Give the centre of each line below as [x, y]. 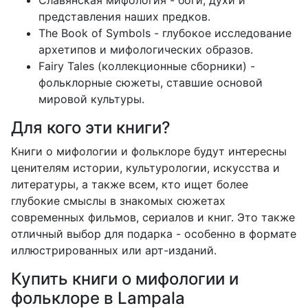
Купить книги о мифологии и [125, 278]
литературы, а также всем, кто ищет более [130, 184]
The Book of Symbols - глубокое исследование [165, 33]
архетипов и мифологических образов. [146, 49]
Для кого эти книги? [91, 127]
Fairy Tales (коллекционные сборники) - [147, 66]
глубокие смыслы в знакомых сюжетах [118, 200]
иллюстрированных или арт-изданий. [114, 250]
